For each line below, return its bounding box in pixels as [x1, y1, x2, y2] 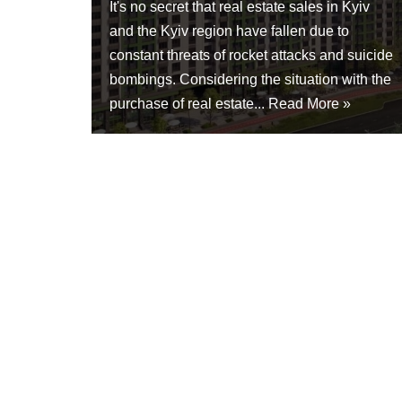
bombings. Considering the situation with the [109, 72, 391, 88]
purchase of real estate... [109, 96, 268, 112]
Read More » [268, 96, 351, 112]
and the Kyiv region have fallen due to [109, 23, 349, 39]
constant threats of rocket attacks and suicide [109, 48, 393, 64]
